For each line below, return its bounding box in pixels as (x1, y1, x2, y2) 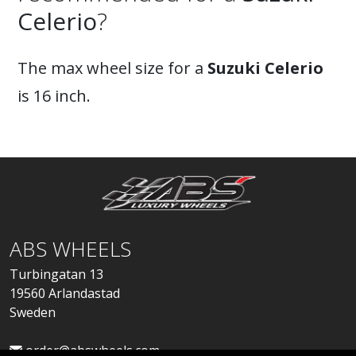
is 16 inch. (17, 85, 91, 106)
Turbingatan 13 (10, 265, 103, 283)
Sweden (10, 304, 56, 321)
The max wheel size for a (17, 57, 207, 79)
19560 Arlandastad (10, 284, 120, 302)
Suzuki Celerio (207, 57, 323, 79)
